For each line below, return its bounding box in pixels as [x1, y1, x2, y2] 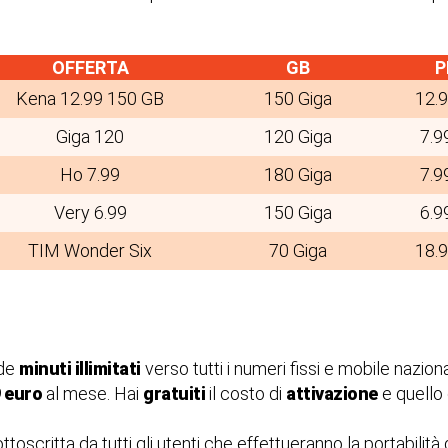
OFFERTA [51, 57, 129, 78]
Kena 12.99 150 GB [16, 88, 164, 109]
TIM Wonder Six [28, 240, 152, 261]
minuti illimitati [19, 358, 141, 379]
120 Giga [264, 126, 332, 147]
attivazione [286, 383, 378, 404]
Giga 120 [56, 126, 124, 147]
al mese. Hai [42, 383, 143, 404]
